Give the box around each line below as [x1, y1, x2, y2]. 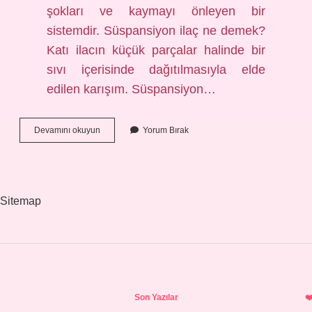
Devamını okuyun [34, 125, 100, 135]
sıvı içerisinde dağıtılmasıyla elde [47, 63, 265, 77]
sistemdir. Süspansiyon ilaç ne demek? [47, 24, 265, 38]
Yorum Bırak [143, 125, 189, 135]
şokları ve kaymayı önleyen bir [47, 4, 265, 18]
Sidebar [19, 279, 114, 307]
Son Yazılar [134, 292, 178, 302]
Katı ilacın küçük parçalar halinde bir [47, 43, 265, 57]
